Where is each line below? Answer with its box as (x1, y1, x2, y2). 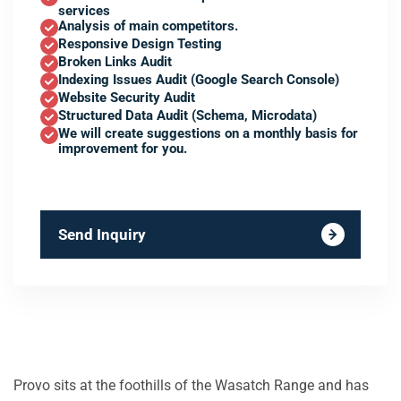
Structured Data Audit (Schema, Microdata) (58, 107, 317, 124)
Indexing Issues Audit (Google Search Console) (58, 72, 339, 88)
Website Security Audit (58, 90, 195, 106)
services (58, 3, 110, 19)
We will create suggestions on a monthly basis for (58, 125, 358, 141)
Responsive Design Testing (58, 36, 222, 52)
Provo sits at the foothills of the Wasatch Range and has (13, 377, 369, 394)
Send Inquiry (58, 226, 146, 243)
